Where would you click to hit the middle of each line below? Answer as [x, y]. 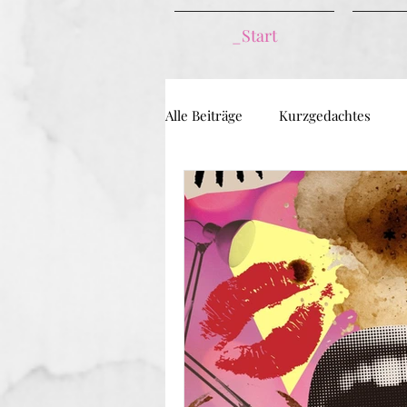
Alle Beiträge [204, 115]
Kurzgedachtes [325, 115]
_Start [254, 35]
